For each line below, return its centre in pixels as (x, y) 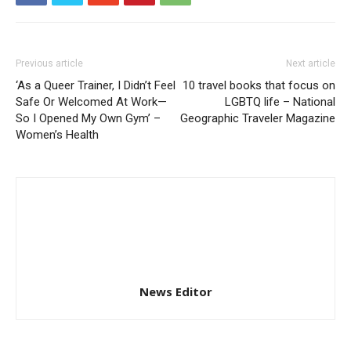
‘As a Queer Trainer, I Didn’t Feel (96, 86)
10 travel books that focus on (259, 86)
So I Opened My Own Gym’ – (88, 119)
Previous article (49, 64)
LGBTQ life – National (280, 102)
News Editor (175, 292)
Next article (311, 64)
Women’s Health (57, 135)
